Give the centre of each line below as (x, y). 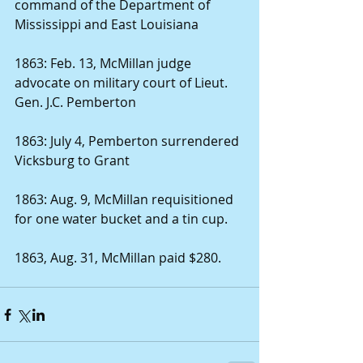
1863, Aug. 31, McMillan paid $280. (120, 258)
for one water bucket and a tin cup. (123, 219)
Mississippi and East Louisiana (108, 24)
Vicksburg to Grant (74, 160)
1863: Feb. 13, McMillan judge (105, 63)
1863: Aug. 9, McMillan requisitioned (126, 199)
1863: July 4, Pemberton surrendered (128, 141)
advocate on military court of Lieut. (123, 83)
